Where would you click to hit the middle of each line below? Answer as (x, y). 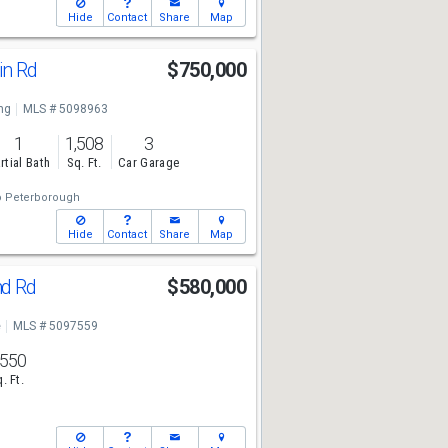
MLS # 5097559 (55, 326)
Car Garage (149, 163)
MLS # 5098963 (65, 109)
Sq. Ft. (84, 163)
